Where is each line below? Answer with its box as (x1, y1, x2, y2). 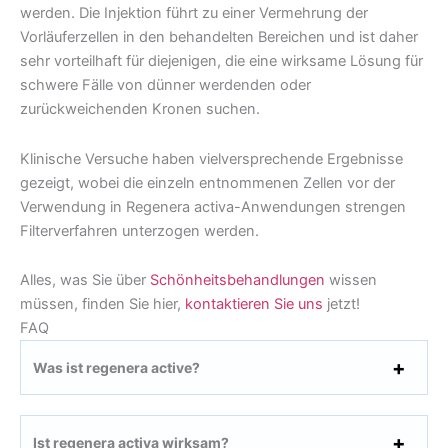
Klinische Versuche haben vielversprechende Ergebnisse (20, 149, 403, 168)
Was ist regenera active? (33, 359, 200, 377)
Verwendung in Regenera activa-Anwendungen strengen (20, 197, 406, 216)
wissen (325, 271, 377, 290)
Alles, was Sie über (20, 271, 150, 290)
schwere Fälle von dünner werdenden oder (20, 76, 311, 95)
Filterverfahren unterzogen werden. (20, 221, 259, 240)
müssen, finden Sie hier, (20, 295, 185, 314)
